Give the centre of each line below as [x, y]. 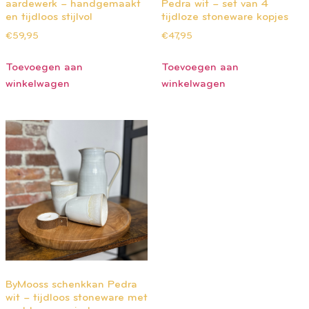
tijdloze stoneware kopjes [225, 17]
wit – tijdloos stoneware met [77, 298]
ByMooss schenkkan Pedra [71, 285]
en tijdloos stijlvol [49, 17]
